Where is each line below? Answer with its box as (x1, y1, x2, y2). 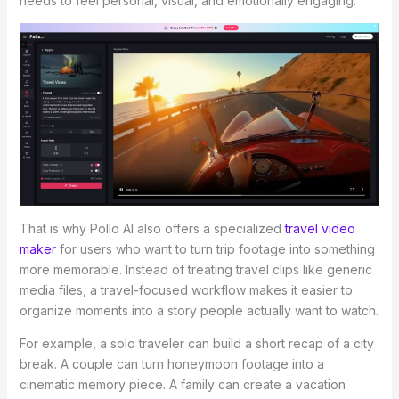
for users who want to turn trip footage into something (55, 240, 375, 256)
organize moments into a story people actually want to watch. (19, 302, 379, 318)
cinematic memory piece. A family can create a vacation (19, 376, 346, 392)
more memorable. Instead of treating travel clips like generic (19, 261, 372, 277)
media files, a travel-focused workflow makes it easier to (19, 281, 353, 297)
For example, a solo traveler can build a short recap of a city (19, 335, 374, 351)
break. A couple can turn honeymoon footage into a (19, 355, 324, 371)
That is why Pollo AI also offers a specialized (19, 220, 285, 236)
